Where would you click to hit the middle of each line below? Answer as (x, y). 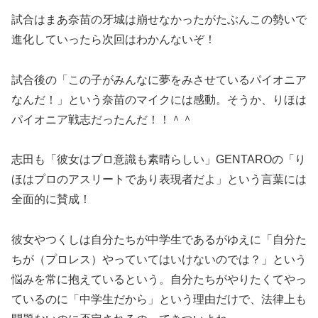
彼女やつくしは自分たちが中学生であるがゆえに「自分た (159, 240)
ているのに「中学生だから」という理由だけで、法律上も (159, 300)
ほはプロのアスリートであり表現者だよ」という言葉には (159, 180)
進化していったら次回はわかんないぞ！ (114, 39)
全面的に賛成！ (51, 199)
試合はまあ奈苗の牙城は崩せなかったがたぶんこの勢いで (159, 19)
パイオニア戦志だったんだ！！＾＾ (102, 119)
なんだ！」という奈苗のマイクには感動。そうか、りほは (159, 99)
